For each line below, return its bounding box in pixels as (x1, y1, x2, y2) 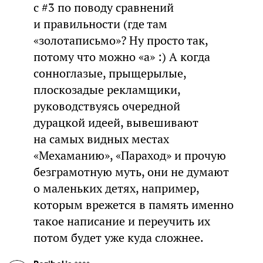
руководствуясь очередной (33, 99, 180, 114)
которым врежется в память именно (33, 197, 234, 213)
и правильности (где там (33, 16, 167, 32)
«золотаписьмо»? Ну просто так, (33, 33, 208, 49)
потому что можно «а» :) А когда (33, 49, 210, 65)
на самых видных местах (33, 131, 169, 147)
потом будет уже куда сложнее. (33, 230, 204, 246)
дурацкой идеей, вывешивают (33, 115, 198, 131)
